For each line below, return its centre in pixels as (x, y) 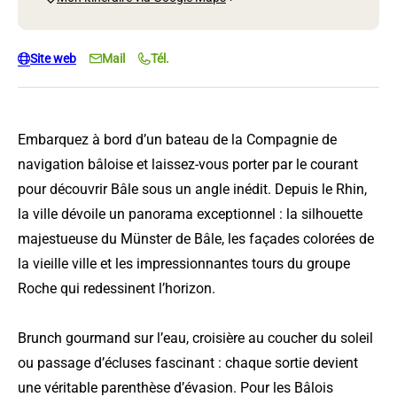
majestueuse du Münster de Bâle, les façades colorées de (196, 239)
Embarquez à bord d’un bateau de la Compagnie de (177, 140)
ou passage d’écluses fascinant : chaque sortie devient (188, 363)
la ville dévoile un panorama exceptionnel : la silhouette (190, 214)
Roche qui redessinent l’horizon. (117, 289)
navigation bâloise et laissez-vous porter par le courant (188, 165)
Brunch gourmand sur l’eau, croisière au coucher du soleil (195, 339)
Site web (53, 59)
